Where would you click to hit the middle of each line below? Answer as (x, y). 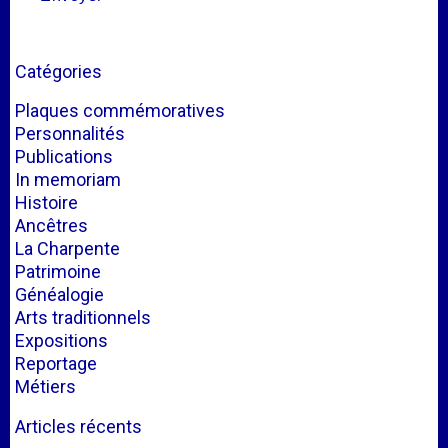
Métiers (45, 386)
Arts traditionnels (83, 317)
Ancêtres (51, 225)
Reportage (56, 363)
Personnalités (70, 133)
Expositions (61, 340)
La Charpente (67, 248)
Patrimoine (58, 271)
